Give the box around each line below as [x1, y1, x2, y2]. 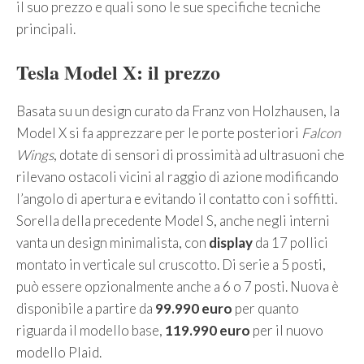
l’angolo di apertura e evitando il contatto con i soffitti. [16, 189, 337, 207]
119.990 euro [165, 321, 253, 339]
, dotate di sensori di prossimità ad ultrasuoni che [54, 145, 344, 163]
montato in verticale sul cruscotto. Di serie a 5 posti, [16, 255, 326, 273]
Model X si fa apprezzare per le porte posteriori [16, 123, 301, 141]
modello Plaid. [16, 343, 102, 361]
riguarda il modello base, [16, 321, 165, 339]
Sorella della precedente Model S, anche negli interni [16, 211, 330, 229]
